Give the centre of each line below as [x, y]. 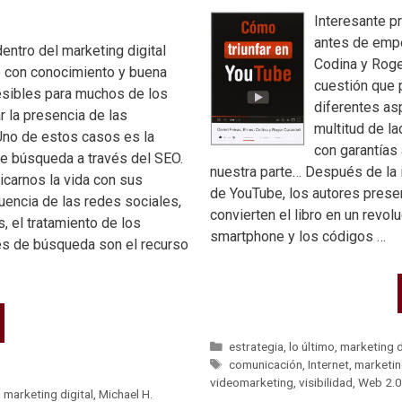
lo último [312, 347]
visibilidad [326, 383]
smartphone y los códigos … [298, 236]
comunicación [266, 365]
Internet [329, 365]
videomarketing [252, 383]
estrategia [257, 347]
